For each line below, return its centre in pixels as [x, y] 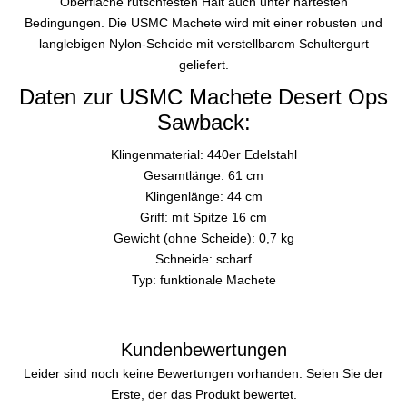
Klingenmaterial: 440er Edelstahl [203, 154]
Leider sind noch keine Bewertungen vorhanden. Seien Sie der [203, 373]
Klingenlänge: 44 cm [203, 196]
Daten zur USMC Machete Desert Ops [203, 96]
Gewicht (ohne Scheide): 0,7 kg [203, 238]
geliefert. [203, 64]
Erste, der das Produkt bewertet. [203, 394]
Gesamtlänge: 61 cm [203, 175]
